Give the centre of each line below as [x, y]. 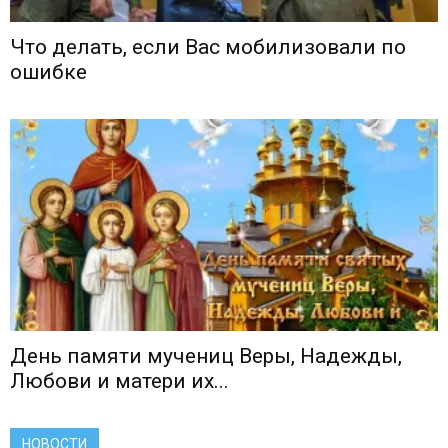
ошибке [48, 72]
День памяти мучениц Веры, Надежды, [206, 355]
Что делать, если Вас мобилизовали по [208, 47]
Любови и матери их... [119, 380]
